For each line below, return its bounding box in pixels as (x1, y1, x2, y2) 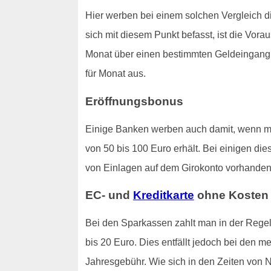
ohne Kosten (194, 189, 269, 202)
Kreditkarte (132, 189, 194, 202)
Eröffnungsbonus (85, 94, 183, 108)
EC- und (85, 189, 133, 202)
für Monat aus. (85, 68, 146, 79)
